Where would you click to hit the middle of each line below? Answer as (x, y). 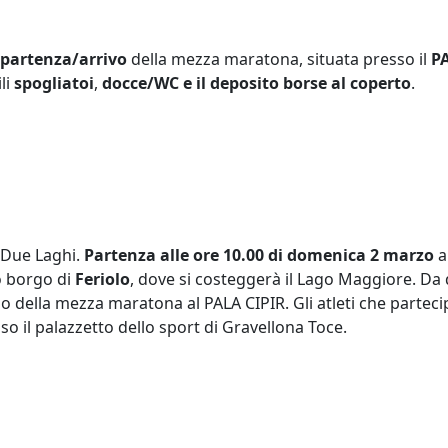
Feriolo (102, 279)
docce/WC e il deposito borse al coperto (256, 83)
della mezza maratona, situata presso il (279, 59)
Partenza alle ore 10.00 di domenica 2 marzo (259, 255)
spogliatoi (54, 83)
